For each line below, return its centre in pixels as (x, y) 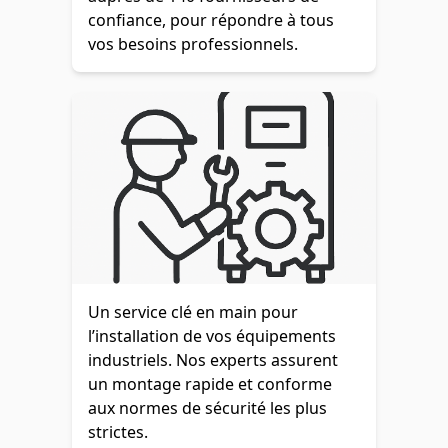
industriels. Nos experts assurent (213, 360)
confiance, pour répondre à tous (211, 20)
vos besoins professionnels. (193, 44)
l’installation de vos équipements (212, 336)
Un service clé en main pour (193, 312)
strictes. (118, 432)
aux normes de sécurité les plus (207, 408)
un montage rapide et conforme (210, 384)
